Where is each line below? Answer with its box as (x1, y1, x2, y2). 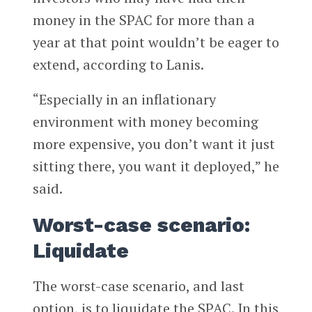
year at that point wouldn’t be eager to (32, 33, 279, 52)
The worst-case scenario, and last (32, 276, 244, 296)
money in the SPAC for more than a (32, 10, 255, 30)
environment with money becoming (32, 112, 258, 131)
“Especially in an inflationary (32, 90, 216, 109)
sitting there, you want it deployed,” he (32, 157, 279, 175)
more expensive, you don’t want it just (32, 134, 275, 153)
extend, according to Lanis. (32, 55, 204, 75)
